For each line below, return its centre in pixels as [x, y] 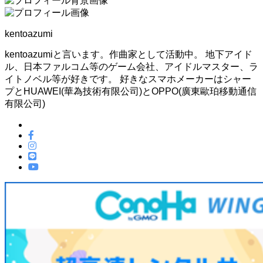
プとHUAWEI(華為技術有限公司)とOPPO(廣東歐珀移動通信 [131, 91]
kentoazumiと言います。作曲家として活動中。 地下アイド [129, 54]
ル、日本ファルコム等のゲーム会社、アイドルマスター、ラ [131, 66]
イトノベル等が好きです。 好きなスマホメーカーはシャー [128, 79]
